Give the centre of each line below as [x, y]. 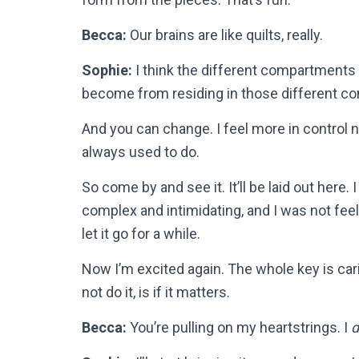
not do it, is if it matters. [156, 292]
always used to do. [141, 151]
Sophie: [107, 70]
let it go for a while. [141, 233]
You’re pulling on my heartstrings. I [239, 327]
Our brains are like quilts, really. [225, 34]
